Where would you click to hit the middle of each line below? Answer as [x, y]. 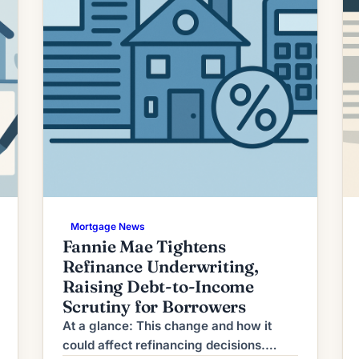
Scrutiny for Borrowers [154, 306]
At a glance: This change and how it [167, 325]
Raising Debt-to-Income [158, 286]
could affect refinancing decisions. [163, 345]
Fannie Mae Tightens [144, 246]
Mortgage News [107, 226]
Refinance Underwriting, [160, 266]
